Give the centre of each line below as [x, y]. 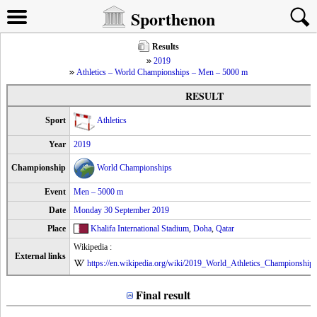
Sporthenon [173, 18]
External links [40, 256]
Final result [163, 295]
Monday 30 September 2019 [121, 210]
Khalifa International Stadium [140, 229]
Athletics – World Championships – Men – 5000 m [162, 72]
